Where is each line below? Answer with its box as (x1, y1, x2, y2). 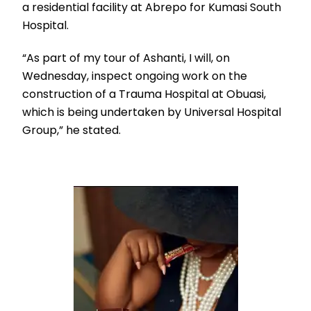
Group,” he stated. (22, 121, 121, 138)
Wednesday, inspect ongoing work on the (22, 67, 248, 84)
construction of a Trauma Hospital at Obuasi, (22, 85, 267, 102)
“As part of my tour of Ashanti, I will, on (22, 49, 230, 66)
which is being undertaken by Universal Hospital (22, 103, 282, 120)
